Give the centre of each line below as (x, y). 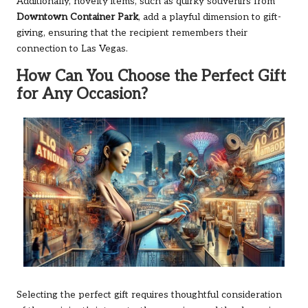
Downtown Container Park (77, 17)
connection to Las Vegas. (72, 48)
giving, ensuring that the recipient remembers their (132, 33)
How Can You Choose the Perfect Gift (151, 76)
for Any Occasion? (82, 94)
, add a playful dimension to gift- (210, 17)
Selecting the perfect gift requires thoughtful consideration (149, 295)
